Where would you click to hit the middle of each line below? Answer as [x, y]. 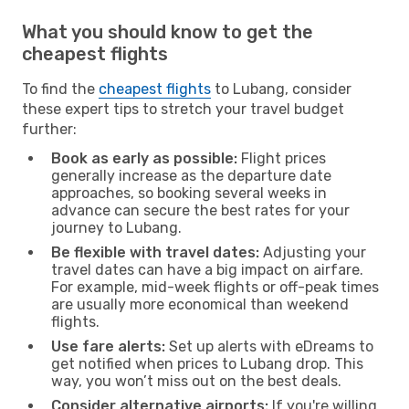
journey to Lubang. [116, 227]
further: [49, 129]
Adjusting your [313, 252]
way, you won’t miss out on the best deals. [196, 381]
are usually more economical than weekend [200, 304]
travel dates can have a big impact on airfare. [207, 269]
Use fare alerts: [108, 346]
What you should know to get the [168, 31]
